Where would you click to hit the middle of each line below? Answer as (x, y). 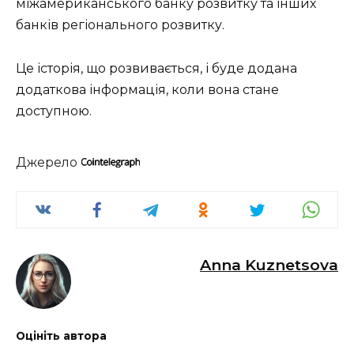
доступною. (54, 111)
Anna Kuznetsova (269, 264)
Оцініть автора (61, 335)
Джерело (48, 162)
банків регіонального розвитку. (120, 25)
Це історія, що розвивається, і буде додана (156, 68)
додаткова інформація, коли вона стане (147, 89)
